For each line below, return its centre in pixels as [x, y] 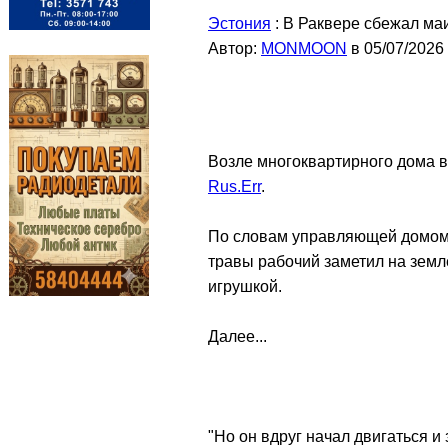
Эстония [239, 23]
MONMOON [304, 48]
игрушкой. [245, 286]
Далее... [237, 336]
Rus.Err [234, 186]
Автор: [234, 48]
